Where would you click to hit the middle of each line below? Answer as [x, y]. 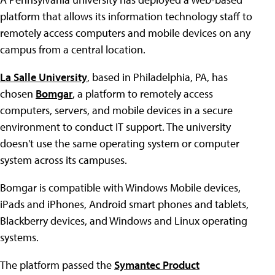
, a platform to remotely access [143, 94]
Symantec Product [157, 265]
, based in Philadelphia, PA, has [157, 77]
